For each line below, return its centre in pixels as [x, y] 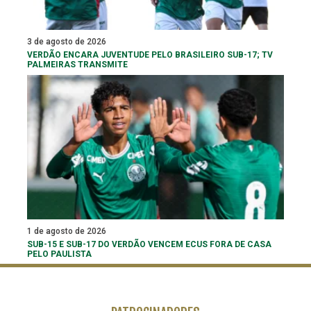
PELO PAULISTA [59, 254]
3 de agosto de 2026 [67, 41]
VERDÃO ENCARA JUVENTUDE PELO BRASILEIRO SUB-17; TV [150, 54]
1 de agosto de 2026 [67, 232]
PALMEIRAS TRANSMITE [77, 64]
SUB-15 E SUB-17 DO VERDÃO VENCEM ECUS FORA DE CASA [149, 245]
